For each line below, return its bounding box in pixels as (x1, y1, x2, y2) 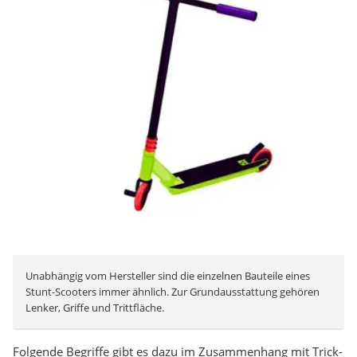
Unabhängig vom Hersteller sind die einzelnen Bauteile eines (25, 269, 310, 284)
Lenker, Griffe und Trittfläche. (25, 300, 164, 316)
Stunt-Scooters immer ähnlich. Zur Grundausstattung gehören (25, 284, 320, 300)
